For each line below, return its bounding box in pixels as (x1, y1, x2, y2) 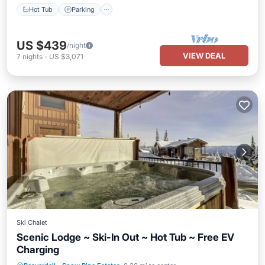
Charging (17, 244, 59, 256)
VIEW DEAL (183, 51, 225, 60)
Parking (72, 5, 95, 14)
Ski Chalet (17, 218, 47, 227)
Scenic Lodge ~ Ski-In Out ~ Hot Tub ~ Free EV (17, 231, 234, 243)
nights (22, 52, 43, 61)
